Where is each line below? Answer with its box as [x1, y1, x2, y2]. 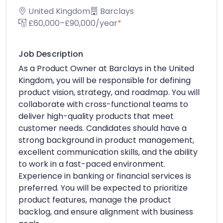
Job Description [18, 48, 84, 60]
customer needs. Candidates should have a [18, 122, 187, 134]
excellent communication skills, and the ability [18, 146, 198, 158]
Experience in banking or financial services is [18, 170, 191, 182]
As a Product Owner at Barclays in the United [18, 62, 194, 74]
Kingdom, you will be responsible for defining [18, 74, 191, 86]
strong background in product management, [18, 134, 194, 146]
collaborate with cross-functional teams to [18, 98, 188, 110]
